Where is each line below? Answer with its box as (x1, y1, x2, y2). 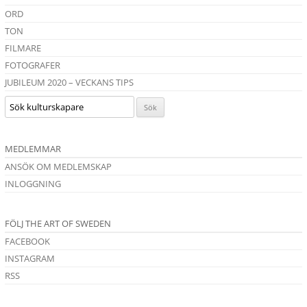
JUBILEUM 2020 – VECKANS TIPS (5, 76, 134, 89)
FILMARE (5, 42, 41, 55)
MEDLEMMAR (5, 143, 61, 156)
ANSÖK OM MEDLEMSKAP (5, 160, 112, 173)
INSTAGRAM (5, 252, 55, 265)
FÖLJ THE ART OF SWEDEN (5, 217, 111, 230)
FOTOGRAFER (5, 59, 60, 72)
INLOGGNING (5, 177, 61, 191)
